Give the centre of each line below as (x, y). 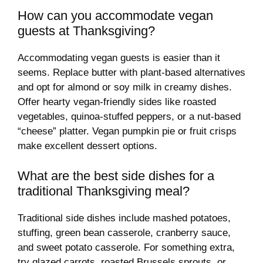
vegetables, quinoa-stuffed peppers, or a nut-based (129, 117)
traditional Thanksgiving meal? (104, 191)
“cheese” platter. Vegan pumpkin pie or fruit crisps (127, 131)
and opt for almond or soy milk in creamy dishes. (125, 87)
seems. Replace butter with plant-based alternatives (131, 73)
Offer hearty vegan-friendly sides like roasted (117, 102)
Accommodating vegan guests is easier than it (119, 58)
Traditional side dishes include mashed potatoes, (124, 218)
